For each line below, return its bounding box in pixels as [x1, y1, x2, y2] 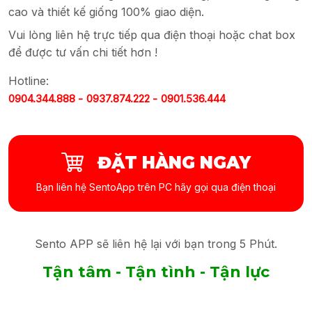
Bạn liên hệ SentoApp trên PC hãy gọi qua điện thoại [36, 180, 276, 193]
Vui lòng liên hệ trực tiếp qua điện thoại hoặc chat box [8, 28, 295, 42]
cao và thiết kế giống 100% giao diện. [8, 5, 204, 19]
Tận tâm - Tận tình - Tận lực [42, 263, 270, 282]
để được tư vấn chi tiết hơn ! [8, 45, 157, 60]
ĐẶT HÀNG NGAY [97, 152, 251, 173]
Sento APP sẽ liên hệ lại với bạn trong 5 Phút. [35, 237, 277, 251]
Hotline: [8, 74, 49, 88]
